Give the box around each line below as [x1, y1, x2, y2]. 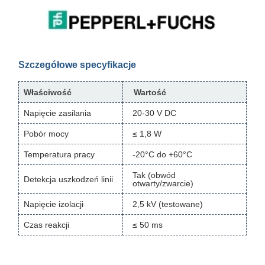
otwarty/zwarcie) [132, 179, 193, 189]
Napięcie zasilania [19, 108, 91, 118]
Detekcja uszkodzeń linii [19, 174, 113, 185]
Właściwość [24, 88, 72, 98]
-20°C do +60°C [132, 150, 192, 160]
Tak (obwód [132, 170, 176, 180]
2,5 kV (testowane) [132, 199, 203, 209]
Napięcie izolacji [19, 199, 83, 209]
